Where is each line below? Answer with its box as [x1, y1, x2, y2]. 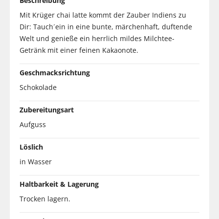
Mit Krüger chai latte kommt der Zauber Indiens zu [20, 10, 186, 20]
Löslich [20, 142, 43, 152]
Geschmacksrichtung [20, 67, 90, 77]
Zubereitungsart [20, 105, 74, 114]
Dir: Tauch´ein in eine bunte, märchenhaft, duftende [20, 22, 192, 31]
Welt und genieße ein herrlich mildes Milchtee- [20, 33, 175, 43]
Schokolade [20, 82, 57, 92]
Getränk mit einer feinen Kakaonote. [20, 45, 138, 55]
